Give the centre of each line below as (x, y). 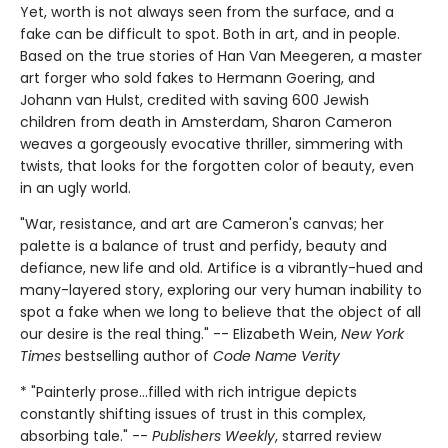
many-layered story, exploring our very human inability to (221, 290)
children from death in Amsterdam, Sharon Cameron (206, 122)
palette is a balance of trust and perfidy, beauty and (203, 246)
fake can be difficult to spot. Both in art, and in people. (210, 34)
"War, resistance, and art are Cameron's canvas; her (202, 224)
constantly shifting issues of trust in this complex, (193, 414)
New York (372, 334)
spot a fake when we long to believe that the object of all (220, 312)
